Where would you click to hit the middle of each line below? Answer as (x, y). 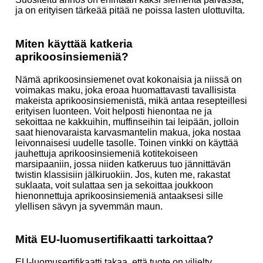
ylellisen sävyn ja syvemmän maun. (89, 206)
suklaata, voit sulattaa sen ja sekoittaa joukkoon (114, 185)
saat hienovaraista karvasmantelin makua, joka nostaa (128, 132)
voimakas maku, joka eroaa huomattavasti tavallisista (126, 90)
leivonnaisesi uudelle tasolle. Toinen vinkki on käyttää (127, 143)
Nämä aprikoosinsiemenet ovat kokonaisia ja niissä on (129, 79)
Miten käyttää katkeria (74, 43)
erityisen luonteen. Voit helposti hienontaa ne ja (114, 111)
